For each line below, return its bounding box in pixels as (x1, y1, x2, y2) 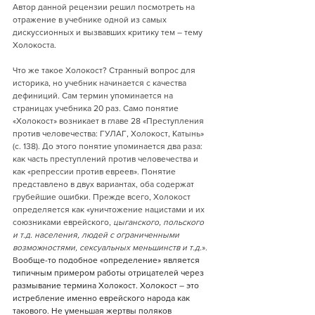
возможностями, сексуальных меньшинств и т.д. (13, 243, 202, 252)
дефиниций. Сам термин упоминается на (13, 91, 175, 101)
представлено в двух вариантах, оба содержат (13, 179, 196, 189)
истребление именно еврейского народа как (13, 293, 192, 303)
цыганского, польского (113, 217, 206, 227)
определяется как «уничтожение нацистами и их (13, 205, 207, 214)
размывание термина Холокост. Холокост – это (13, 281, 201, 290)
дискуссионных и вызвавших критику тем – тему (13, 27, 205, 37)
